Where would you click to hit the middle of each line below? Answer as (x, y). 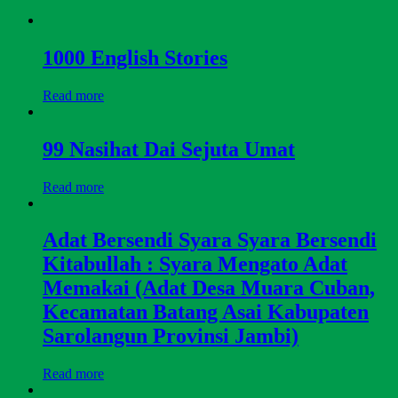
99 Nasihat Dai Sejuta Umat (169, 149)
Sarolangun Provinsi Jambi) (171, 336)
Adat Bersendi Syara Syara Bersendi (210, 240)
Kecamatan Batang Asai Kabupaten (206, 312)
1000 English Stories (135, 57)
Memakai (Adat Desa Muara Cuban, (209, 288)
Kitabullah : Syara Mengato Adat (195, 264)
